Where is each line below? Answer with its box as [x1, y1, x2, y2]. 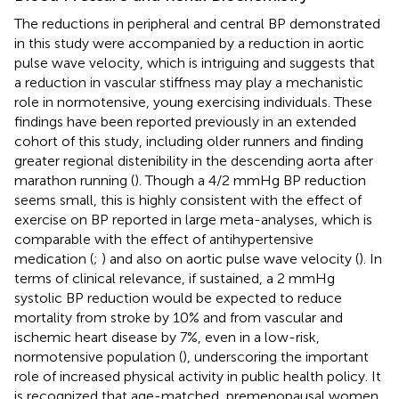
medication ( [14, 249, 94, 267]
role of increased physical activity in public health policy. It [14, 367, 381, 385]
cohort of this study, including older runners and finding [14, 132, 363, 150]
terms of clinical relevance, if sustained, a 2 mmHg [14, 269, 335, 287]
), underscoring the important [183, 347, 369, 365]
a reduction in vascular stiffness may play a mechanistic [14, 73, 363, 91]
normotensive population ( [14, 347, 183, 365]
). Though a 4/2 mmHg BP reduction [134, 171, 366, 189]
